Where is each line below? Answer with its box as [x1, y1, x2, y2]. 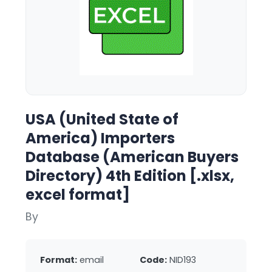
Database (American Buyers [25, 147, 239, 167]
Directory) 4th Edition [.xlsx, [25, 166, 234, 186]
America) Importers [25, 128, 175, 148]
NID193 [169, 254, 196, 266]
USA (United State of [25, 109, 178, 129]
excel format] [25, 185, 130, 205]
